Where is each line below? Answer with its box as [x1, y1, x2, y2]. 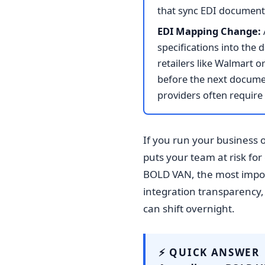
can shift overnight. [143, 201, 235, 215]
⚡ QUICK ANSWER [159, 245, 260, 259]
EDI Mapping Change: [157, 24, 261, 38]
